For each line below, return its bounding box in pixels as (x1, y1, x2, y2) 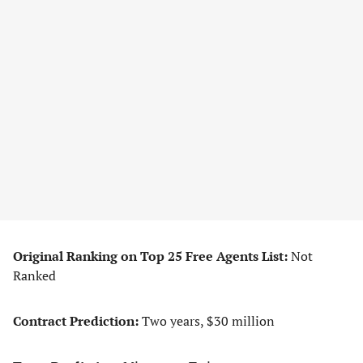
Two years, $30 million (142, 312, 275, 330)
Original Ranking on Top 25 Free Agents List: (13, 247, 291, 265)
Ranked (13, 267, 56, 284)
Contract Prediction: (13, 312, 142, 330)
